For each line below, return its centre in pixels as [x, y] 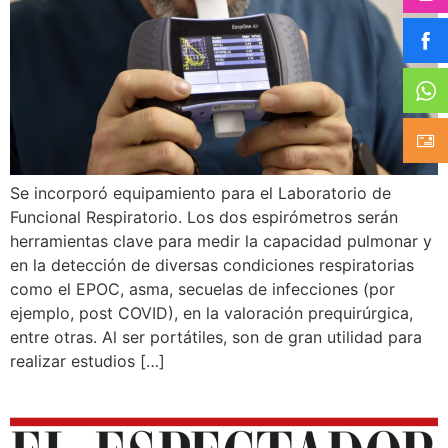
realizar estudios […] [87, 360]
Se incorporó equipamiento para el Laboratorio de [200, 192]
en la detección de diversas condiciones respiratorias [212, 264]
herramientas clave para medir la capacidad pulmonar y [221, 240]
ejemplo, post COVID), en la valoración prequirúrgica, [211, 312]
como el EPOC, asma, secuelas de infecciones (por [202, 288]
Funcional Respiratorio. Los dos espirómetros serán [204, 216]
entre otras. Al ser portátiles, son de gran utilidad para [216, 336]
